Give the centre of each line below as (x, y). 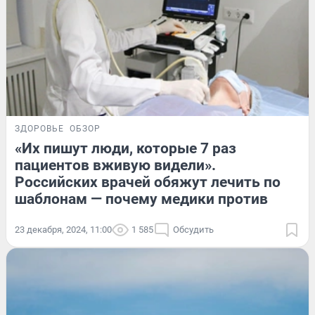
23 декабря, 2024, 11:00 (63, 229)
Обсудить (193, 229)
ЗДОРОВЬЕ (39, 128)
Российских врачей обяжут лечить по (148, 182)
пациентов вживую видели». (115, 165)
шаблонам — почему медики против (141, 199)
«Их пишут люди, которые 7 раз (126, 148)
